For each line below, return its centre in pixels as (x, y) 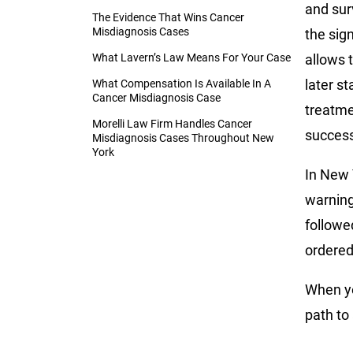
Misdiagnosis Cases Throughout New (183, 137)
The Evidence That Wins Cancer (168, 17)
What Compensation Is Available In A (182, 83)
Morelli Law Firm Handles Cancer (172, 123)
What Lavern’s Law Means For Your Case (191, 57)
